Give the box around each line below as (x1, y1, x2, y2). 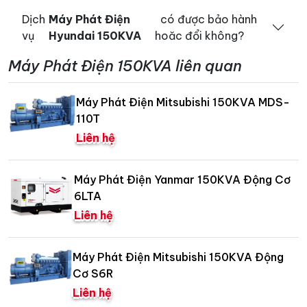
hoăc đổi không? (154, 28, 244, 42)
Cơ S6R (73, 266, 114, 280)
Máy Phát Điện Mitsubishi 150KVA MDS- (76, 95, 291, 109)
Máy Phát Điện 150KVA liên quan (8, 56, 242, 75)
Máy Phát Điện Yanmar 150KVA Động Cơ (74, 172, 291, 186)
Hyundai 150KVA (48, 28, 141, 42)
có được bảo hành (154, 12, 257, 26)
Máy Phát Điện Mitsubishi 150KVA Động (73, 249, 284, 264)
